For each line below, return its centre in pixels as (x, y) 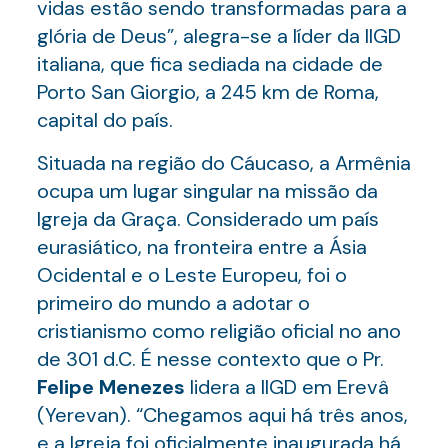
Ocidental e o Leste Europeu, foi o (191, 275)
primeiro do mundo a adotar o (173, 303)
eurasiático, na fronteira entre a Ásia (201, 247)
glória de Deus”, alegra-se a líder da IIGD (218, 36)
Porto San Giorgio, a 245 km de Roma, (207, 92)
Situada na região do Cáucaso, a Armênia (223, 163)
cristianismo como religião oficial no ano (218, 331)
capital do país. (104, 120)
